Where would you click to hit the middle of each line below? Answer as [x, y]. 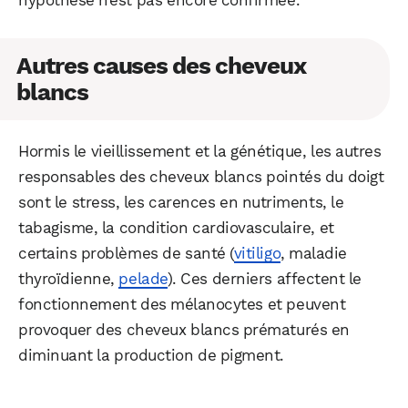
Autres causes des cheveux [161, 65]
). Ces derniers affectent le [264, 278]
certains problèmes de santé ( [126, 253]
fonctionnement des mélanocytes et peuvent [182, 304]
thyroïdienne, [69, 278]
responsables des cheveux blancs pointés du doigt [201, 176]
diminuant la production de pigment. [151, 355]
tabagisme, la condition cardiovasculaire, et [176, 227]
